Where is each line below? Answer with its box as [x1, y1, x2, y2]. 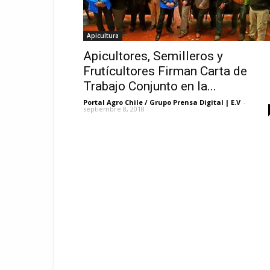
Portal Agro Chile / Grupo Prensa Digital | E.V [83, 98, 240, 107]
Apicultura [87, 31, 119, 40]
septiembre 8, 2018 [83, 104, 145, 113]
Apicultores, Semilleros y [83, 49, 223, 63]
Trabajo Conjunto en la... [83, 79, 216, 93]
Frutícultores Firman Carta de [83, 64, 247, 78]
